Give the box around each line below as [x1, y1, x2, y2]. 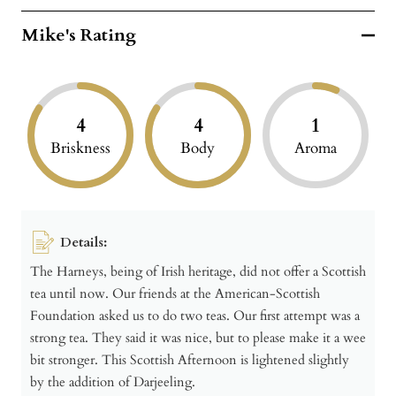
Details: [60, 232, 107, 251]
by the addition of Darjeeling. [30, 372, 199, 391]
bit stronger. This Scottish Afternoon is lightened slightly [30, 350, 349, 369]
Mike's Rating [21, 23, 136, 48]
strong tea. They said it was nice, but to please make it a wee [30, 328, 366, 346]
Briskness [49, 138, 110, 159]
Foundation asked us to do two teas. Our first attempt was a [30, 306, 360, 324]
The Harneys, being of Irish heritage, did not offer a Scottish [30, 262, 366, 280]
